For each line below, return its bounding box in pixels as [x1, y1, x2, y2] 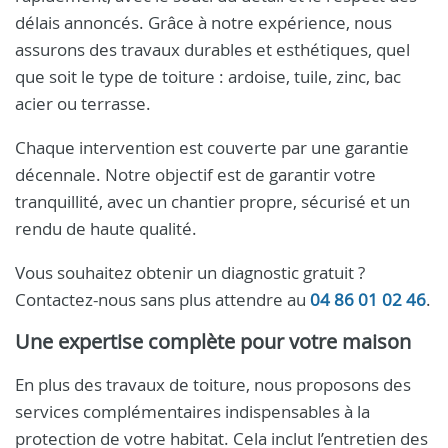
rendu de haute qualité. [15, 217, 197, 240]
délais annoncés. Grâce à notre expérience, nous [15, 11, 392, 34]
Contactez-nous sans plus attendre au [15, 288, 310, 311]
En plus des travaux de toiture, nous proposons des [15, 373, 411, 396]
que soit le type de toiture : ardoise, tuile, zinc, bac [15, 65, 401, 88]
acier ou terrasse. [15, 92, 151, 115]
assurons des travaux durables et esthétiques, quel [15, 38, 410, 61]
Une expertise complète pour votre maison [15, 328, 411, 355]
